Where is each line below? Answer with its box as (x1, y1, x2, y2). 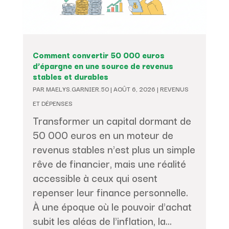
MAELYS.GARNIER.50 (45, 84, 109, 94)
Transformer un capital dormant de (32, 112, 191, 128)
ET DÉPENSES (32, 98, 73, 108)
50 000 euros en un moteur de (32, 127, 173, 143)
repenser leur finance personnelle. (32, 184, 188, 200)
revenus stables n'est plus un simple (32, 141, 195, 157)
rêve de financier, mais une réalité (32, 155, 186, 171)
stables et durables (32, 70, 108, 82)
